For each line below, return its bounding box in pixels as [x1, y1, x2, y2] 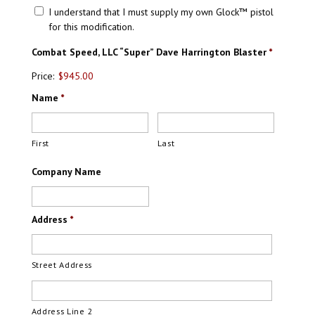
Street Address [31, 259, 93, 271]
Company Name [31, 165, 101, 178]
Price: [31, 70, 54, 82]
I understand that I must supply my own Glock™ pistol [48, 6, 274, 18]
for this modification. [48, 20, 134, 33]
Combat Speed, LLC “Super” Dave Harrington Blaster [31, 45, 266, 58]
